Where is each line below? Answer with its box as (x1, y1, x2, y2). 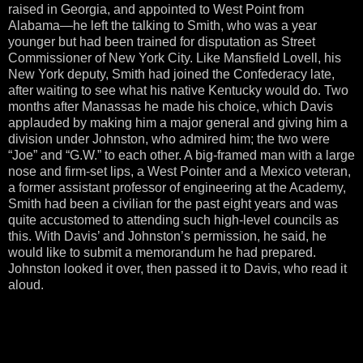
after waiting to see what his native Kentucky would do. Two (8, 83, 348, 97)
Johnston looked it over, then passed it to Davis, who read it (8, 261, 347, 275)
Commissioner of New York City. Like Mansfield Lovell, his (8, 50, 341, 65)
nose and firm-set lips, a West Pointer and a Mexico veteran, (8, 164, 351, 178)
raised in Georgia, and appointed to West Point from (8, 2, 304, 16)
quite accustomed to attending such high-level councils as (8, 212, 339, 227)
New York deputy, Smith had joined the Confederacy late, (8, 66, 335, 81)
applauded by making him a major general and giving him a (8, 115, 348, 130)
